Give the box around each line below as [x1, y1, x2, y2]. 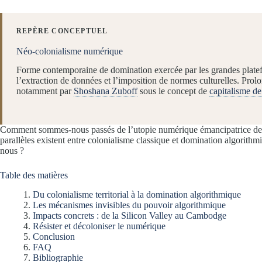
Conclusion [33, 232, 75, 242]
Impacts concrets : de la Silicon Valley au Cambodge [33, 211, 226, 221]
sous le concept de [137, 86, 209, 96]
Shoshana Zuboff [74, 86, 137, 96]
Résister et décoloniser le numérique [33, 221, 166, 232]
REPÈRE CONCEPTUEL [16, 26, 108, 35]
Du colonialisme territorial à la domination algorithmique [33, 189, 241, 200]
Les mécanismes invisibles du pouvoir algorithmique [33, 200, 226, 211]
